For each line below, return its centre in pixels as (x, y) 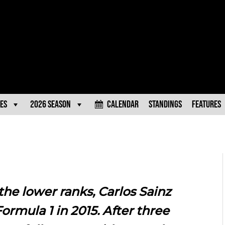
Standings (165, 104)
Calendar (123, 104)
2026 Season (50, 104)
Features (206, 104)
